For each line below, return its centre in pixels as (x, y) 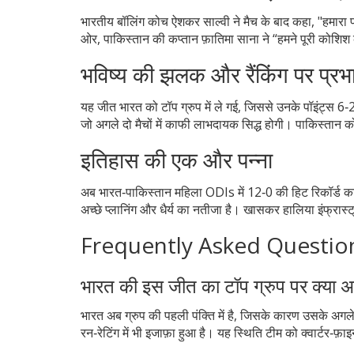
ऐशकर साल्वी (201, 21)
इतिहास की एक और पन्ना (177, 159)
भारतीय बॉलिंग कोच (126, 21)
